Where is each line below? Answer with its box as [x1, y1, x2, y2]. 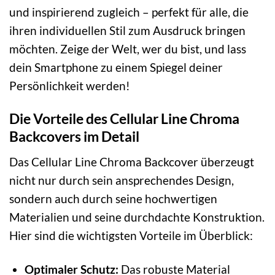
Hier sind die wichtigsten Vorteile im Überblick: [9, 228, 253, 242]
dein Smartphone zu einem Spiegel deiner [9, 60, 223, 74]
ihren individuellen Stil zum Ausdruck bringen [9, 23, 246, 37]
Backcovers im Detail [9, 128, 139, 145]
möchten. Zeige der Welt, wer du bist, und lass [9, 41, 246, 56]
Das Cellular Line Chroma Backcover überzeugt [9, 155, 254, 169]
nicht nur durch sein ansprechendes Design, [9, 173, 234, 187]
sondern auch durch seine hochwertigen [9, 192, 217, 206]
